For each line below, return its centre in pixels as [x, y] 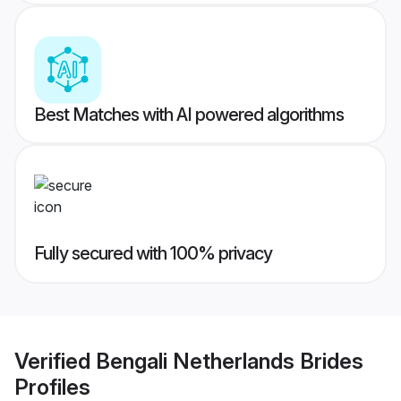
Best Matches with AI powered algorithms [189, 115]
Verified [55, 361]
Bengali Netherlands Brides [230, 361]
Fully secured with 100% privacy [153, 254]
